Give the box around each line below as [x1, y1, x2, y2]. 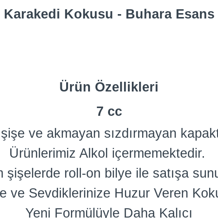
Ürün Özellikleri [59, 80, 159, 94]
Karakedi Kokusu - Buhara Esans [3, 7, 215, 21]
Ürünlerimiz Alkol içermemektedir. [9, 146, 209, 161]
